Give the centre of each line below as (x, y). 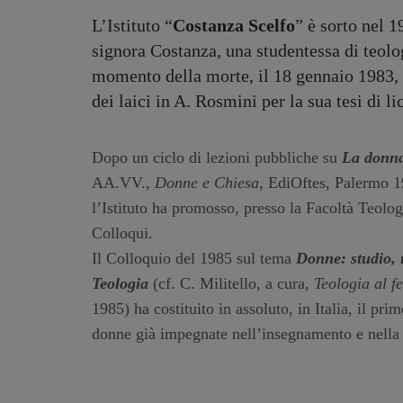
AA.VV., (123, 183)
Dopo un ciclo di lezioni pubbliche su (217, 157)
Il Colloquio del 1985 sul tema (194, 258)
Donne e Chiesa (207, 183)
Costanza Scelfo (234, 25)
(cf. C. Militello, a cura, (231, 283)
